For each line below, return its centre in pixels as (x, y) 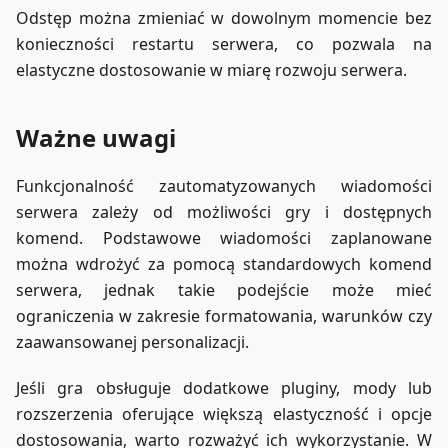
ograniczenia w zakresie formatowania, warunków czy (224, 316)
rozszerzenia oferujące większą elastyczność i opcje (224, 414)
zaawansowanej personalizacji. (132, 342)
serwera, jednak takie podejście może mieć (224, 290)
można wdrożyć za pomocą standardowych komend (224, 264)
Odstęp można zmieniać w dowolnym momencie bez (224, 18)
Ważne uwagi (96, 138)
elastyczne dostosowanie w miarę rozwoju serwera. (211, 70)
